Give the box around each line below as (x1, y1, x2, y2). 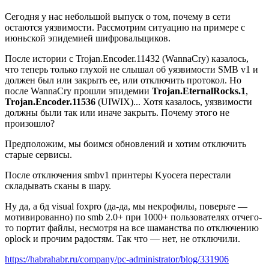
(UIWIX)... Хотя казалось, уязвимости (95, 96, 252, 107)
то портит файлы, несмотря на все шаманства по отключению (5, 222, 259, 233)
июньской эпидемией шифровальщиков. (5, 32, 171, 43)
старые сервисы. (5, 149, 72, 160)
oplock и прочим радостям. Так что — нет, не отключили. (5, 233, 240, 244)
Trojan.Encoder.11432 (76, 53, 160, 64)
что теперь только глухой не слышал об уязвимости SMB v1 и (5, 64, 258, 74)
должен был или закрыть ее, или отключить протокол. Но (5, 74, 241, 85)
